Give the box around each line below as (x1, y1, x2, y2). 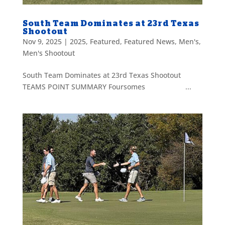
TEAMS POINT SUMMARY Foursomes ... (22, 81, 191, 91)
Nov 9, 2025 (22, 36, 62, 46)
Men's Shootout (22, 48, 75, 58)
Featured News (124, 36, 175, 46)
